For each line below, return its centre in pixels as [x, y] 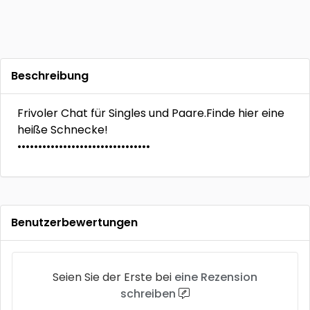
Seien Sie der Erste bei [113, 277]
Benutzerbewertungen [74, 222]
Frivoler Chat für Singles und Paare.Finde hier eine [151, 113]
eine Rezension [216, 277]
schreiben [148, 294]
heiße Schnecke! [63, 130]
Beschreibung [50, 76]
